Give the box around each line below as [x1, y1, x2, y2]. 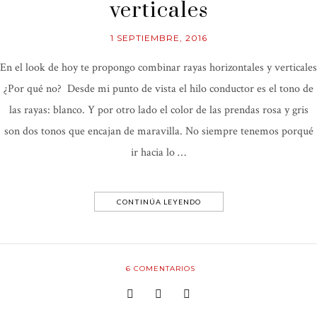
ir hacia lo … [131, 144, 186, 160]
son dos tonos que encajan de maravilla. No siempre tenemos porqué [4, 123, 313, 139]
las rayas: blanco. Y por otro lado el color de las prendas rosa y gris [8, 102, 309, 117]
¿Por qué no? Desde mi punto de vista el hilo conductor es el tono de [4, 81, 313, 96]
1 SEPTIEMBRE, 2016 [110, 32, 207, 43]
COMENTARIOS [130, 263, 195, 273]
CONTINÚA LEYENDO [116, 197, 201, 206]
